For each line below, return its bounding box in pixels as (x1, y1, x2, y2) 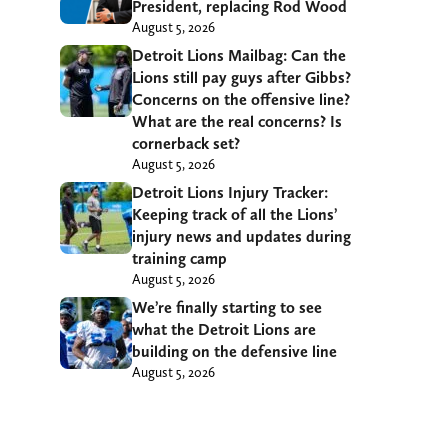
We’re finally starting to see (132, 297, 322, 317)
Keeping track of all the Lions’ (132, 204, 337, 224)
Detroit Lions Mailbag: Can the (132, 45, 346, 65)
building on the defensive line (132, 341, 337, 361)
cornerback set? (132, 133, 240, 153)
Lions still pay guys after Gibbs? (132, 67, 351, 87)
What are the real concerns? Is (132, 111, 342, 131)
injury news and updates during (132, 226, 351, 246)
